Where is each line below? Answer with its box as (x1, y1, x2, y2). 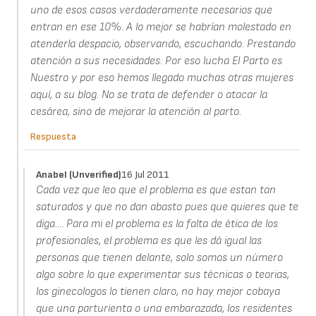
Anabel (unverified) (36, 169, 122, 181)
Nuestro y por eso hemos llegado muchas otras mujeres (30, 71, 293, 85)
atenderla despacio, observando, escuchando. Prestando (30, 37, 296, 51)
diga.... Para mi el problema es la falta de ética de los (36, 217, 279, 231)
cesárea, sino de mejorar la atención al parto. (30, 105, 241, 119)
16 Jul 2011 (121, 169, 170, 181)
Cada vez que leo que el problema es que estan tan (36, 183, 276, 197)
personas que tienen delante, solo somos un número (36, 251, 284, 265)
